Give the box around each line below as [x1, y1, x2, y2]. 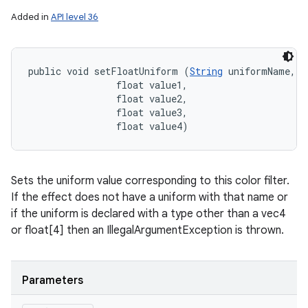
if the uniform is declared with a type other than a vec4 [11, 207, 286, 221]
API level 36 [51, 11, 98, 23]
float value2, [28, 92, 193, 105]
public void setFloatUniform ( [28, 65, 190, 78]
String [190, 65, 223, 78]
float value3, [28, 106, 193, 119]
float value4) [28, 120, 188, 133]
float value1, [28, 78, 193, 91]
